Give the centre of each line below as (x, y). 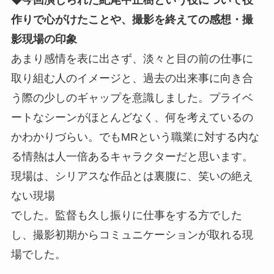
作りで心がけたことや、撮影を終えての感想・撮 (132, 19)
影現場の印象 (44, 39)
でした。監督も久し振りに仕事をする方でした (126, 215)
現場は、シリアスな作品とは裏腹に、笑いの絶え (132, 176)
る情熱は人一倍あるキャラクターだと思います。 (132, 156)
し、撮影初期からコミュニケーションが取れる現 (132, 235)
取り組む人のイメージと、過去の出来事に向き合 (132, 78)
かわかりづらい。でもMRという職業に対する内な (135, 137)
